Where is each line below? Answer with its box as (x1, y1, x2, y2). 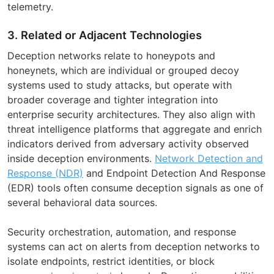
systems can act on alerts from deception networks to (7, 240, 260, 253)
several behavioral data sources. (7, 196, 157, 209)
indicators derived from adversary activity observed (7, 137, 249, 150)
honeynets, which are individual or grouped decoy (7, 64, 239, 76)
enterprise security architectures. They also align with (7, 108, 255, 120)
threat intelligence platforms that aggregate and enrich (7, 122, 262, 135)
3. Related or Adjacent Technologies (7, 28, 202, 42)
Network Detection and (155, 152, 263, 165)
